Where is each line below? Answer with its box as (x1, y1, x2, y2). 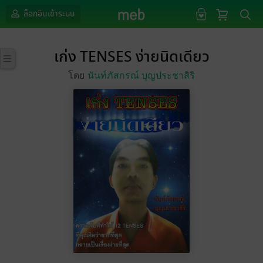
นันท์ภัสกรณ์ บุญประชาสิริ (87, 70, 195, 80)
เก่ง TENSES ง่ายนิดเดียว (53, 46, 210, 69)
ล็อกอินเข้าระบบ (22, 8, 75, 20)
